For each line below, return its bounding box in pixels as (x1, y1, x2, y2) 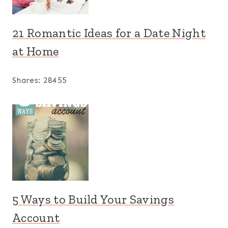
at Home (12, 43, 59, 59)
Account (12, 210, 60, 225)
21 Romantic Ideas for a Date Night (12, 25, 206, 40)
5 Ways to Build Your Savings (12, 191, 174, 207)
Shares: (12, 75, 43, 85)
